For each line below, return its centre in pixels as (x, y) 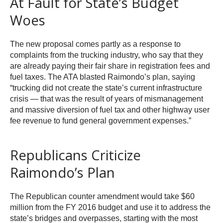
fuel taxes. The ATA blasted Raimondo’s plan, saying (103, 77)
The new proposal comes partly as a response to (95, 44)
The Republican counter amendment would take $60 (102, 197)
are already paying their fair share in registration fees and (110, 66)
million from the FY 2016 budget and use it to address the (110, 208)
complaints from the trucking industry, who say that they (107, 55)
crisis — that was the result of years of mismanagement (107, 99)
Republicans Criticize (75, 155)
